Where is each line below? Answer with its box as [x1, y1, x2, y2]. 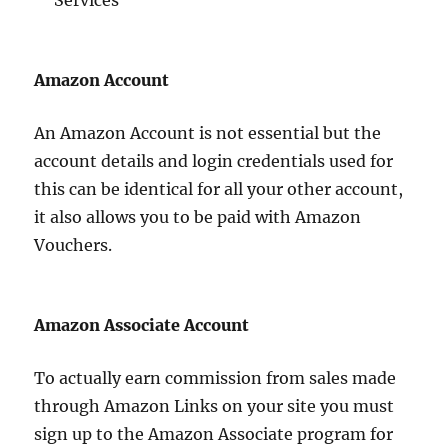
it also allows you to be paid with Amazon [34, 207, 362, 227]
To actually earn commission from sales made [34, 368, 397, 388]
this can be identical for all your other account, [34, 179, 404, 199]
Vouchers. [34, 235, 113, 255]
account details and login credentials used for [34, 151, 394, 171]
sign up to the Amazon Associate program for [34, 424, 394, 444]
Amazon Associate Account [34, 315, 250, 335]
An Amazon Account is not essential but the [34, 123, 382, 143]
